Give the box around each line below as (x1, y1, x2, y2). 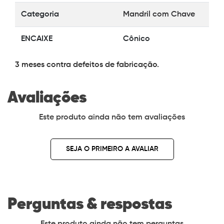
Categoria (21, 10, 59, 18)
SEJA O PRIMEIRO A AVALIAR (65, 145, 158, 152)
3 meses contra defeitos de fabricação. (15, 61, 159, 69)
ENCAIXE (21, 35, 52, 43)
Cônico (123, 35, 150, 43)
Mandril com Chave (123, 10, 195, 18)
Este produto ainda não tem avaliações (39, 113, 185, 121)
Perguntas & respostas (7, 196, 172, 212)
